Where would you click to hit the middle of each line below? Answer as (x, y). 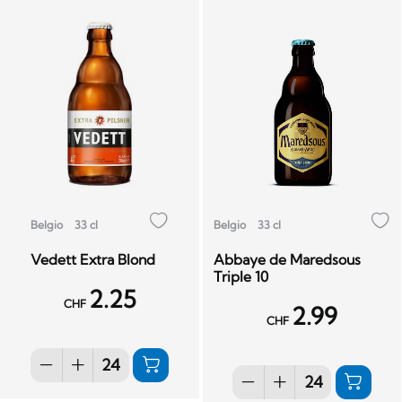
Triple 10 (240, 276)
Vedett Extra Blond (92, 259)
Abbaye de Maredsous (287, 259)
